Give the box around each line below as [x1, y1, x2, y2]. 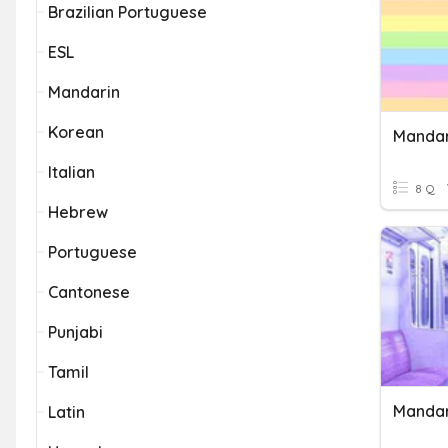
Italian [48, 162, 95, 182]
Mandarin [48, 82, 120, 102]
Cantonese [48, 282, 130, 302]
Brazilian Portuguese [48, 2, 207, 22]
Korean [48, 122, 104, 142]
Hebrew [48, 202, 108, 222]
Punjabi [48, 322, 103, 342]
